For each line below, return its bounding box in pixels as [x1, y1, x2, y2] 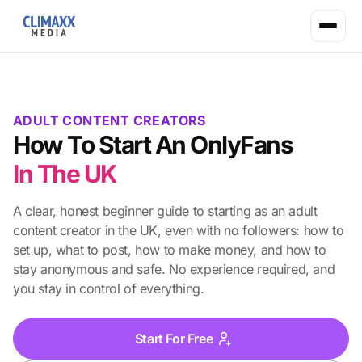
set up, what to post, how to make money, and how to [13, 242, 326, 258]
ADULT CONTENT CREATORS [13, 112, 206, 128]
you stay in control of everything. [13, 280, 204, 297]
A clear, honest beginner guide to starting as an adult [13, 203, 318, 219]
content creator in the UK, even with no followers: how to [13, 222, 344, 238]
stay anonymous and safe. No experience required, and [13, 261, 335, 277]
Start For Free [134, 330, 213, 347]
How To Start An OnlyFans [13, 130, 293, 159]
